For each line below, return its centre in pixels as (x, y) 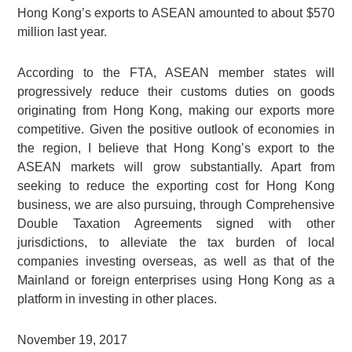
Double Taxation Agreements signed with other (176, 224)
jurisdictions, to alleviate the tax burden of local (176, 243)
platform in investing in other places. (117, 299)
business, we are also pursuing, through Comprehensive (176, 205)
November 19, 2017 (73, 340)
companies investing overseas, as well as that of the (176, 262)
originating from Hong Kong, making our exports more (176, 111)
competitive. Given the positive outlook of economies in (176, 130)
